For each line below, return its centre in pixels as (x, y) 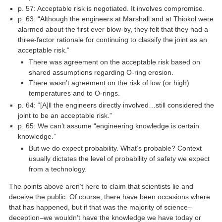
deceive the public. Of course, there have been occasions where (110, 197)
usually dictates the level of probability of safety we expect (119, 158)
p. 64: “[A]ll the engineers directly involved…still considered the (116, 105)
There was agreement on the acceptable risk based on (114, 62)
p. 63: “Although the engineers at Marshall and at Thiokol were (116, 19)
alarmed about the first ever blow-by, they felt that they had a (113, 29)
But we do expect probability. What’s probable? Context (115, 148)
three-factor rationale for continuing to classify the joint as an (113, 39)
